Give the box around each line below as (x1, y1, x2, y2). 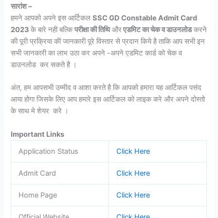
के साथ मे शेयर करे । (11, 107, 69, 116)
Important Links (11, 129, 66, 139)
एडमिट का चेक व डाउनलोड (122, 25, 192, 34)
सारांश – (11, 1, 34, 11)
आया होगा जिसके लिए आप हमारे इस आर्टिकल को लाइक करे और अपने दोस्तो (11, 95, 205, 104)
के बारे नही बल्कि (31, 25, 75, 34)
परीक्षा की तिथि (74, 25, 110, 34)
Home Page (18, 190, 57, 200)
